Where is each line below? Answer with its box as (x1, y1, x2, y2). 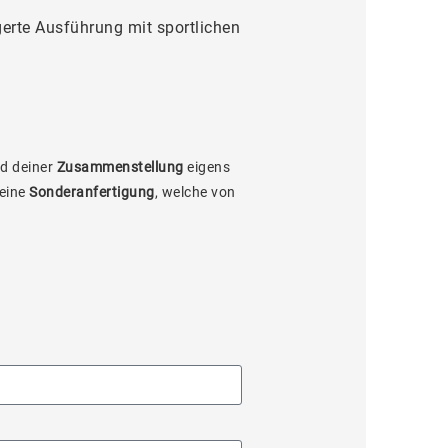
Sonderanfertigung (29, 184, 155, 200)
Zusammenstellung (56, 159, 184, 175)
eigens (183, 159, 230, 175)
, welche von (154, 184, 236, 200)
